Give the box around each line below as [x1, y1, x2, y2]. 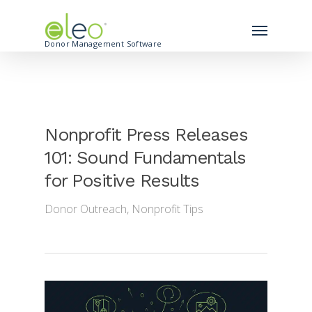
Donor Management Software [45, 38, 162, 49]
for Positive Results [45, 170, 198, 191]
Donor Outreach [45, 201, 127, 217]
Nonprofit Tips [132, 201, 203, 217]
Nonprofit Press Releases [45, 124, 247, 145]
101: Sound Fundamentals [45, 147, 246, 168]
